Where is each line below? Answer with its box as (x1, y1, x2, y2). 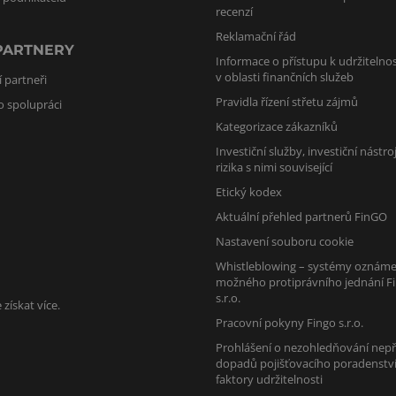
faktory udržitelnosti (216, 371, 324, 387)
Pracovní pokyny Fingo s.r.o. (216, 315, 364, 331)
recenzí (216, 4, 254, 19)
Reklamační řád (216, 28, 297, 44)
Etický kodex (216, 184, 283, 200)
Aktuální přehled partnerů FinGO (216, 209, 388, 225)
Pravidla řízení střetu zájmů (216, 94, 359, 110)
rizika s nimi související (216, 159, 333, 175)
